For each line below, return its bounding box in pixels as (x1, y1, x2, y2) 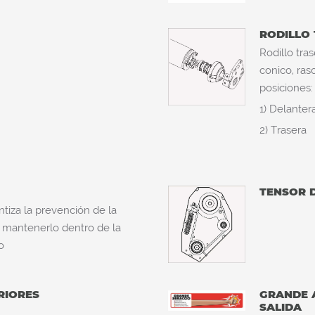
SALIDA (259, 300, 302, 314)
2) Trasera (259, 124, 307, 136)
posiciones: (259, 82, 313, 94)
